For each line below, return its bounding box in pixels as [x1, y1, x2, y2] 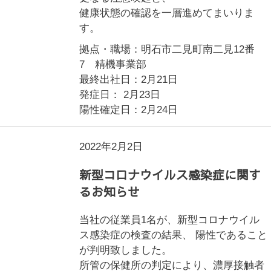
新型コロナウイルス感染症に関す [79, 166, 261, 183]
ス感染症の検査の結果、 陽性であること [79, 229, 268, 241]
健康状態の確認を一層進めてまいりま [79, 7, 255, 19]
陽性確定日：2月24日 [79, 104, 178, 116]
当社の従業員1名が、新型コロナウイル [79, 214, 260, 226]
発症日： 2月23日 [79, 89, 161, 100]
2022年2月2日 [79, 141, 143, 152]
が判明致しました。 [79, 244, 172, 256]
